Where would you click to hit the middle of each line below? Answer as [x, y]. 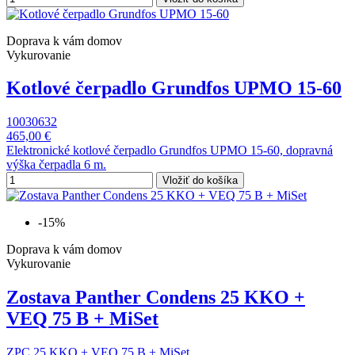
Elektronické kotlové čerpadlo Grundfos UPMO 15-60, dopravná [170, 151]
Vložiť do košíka [200, 181]
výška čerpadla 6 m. [56, 165]
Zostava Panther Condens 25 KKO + [156, 298]
